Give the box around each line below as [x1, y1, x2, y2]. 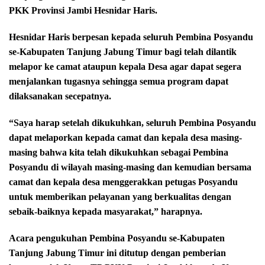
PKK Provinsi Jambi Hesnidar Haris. [9, 5, 157, 16]
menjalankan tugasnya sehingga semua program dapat [9, 76, 228, 87]
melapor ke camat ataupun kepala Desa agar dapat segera [9, 62, 241, 72]
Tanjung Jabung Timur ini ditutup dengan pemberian [9, 248, 226, 258]
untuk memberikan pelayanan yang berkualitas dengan [9, 192, 231, 202]
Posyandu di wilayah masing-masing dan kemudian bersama [9, 162, 251, 173]
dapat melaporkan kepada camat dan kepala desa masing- [9, 132, 242, 143]
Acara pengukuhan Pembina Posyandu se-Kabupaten [9, 233, 225, 244]
